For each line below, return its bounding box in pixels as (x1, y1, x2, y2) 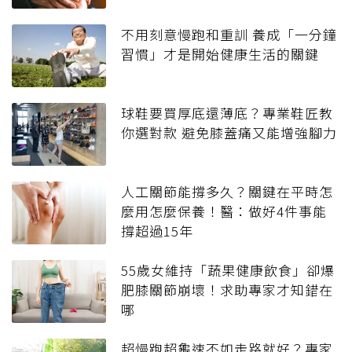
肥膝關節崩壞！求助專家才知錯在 (121, 280, 333, 300)
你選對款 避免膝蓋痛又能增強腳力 (121, 123, 337, 143)
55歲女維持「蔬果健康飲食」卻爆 (121, 260, 335, 280)
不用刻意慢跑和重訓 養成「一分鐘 (121, 24, 337, 45)
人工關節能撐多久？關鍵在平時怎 (121, 181, 333, 202)
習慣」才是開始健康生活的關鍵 (121, 44, 319, 64)
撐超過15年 (121, 221, 193, 241)
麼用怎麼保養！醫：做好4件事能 (121, 201, 327, 222)
